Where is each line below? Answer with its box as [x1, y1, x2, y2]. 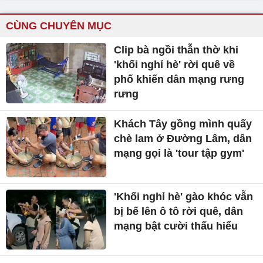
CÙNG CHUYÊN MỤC [6, 19, 112, 32]
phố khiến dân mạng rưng [114, 73, 245, 85]
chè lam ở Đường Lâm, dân [114, 132, 252, 144]
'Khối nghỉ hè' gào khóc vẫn [114, 190, 254, 203]
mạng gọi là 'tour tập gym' [114, 147, 245, 159]
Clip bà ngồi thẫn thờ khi [114, 43, 239, 56]
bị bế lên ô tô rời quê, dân [114, 205, 244, 217]
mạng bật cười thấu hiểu [114, 220, 238, 232]
